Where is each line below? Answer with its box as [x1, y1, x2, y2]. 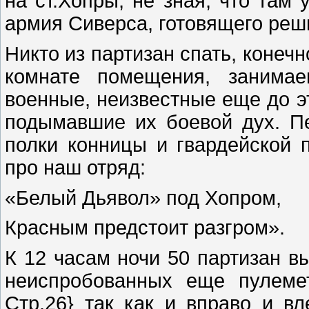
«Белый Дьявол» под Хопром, [5, 186, 281, 209]
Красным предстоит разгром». [5, 217, 285, 239]
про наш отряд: [5, 156, 146, 179]
